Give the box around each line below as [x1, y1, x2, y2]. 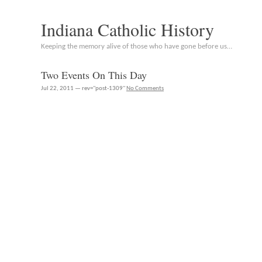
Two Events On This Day [41, 68, 147, 82]
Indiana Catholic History [41, 18, 214, 41]
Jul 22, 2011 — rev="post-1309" [41, 85, 126, 92]
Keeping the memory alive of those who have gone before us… [41, 43, 232, 50]
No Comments [126, 85, 164, 92]
